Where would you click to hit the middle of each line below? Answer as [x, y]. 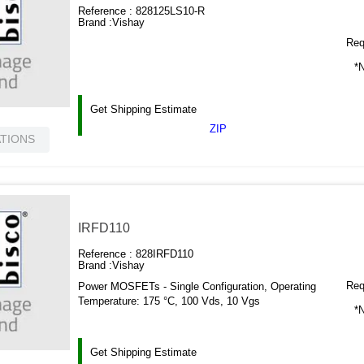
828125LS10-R [171, 11]
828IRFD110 [165, 254]
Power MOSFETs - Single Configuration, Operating [197, 287]
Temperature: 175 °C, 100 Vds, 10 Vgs [169, 301]
